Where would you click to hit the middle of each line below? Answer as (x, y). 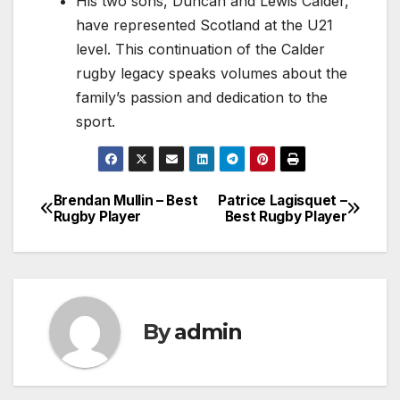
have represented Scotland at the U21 (204, 25)
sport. (96, 121)
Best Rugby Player (286, 216)
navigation (112, 246)
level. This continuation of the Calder (200, 49)
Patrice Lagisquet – (283, 200)
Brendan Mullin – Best (125, 200)
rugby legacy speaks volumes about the (212, 73)
